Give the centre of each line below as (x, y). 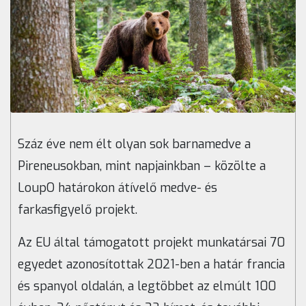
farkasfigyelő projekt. (78, 210)
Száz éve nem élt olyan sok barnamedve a (134, 144)
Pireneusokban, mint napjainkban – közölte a (142, 166)
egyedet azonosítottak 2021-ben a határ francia (151, 265)
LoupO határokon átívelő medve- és (117, 188)
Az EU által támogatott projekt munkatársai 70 (151, 243)
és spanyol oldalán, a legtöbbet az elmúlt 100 (147, 287)
